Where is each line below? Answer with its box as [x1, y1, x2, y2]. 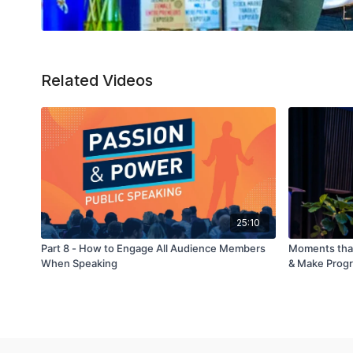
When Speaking [41, 256, 117, 269]
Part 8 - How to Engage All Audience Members [41, 241, 266, 255]
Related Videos [41, 71, 153, 90]
